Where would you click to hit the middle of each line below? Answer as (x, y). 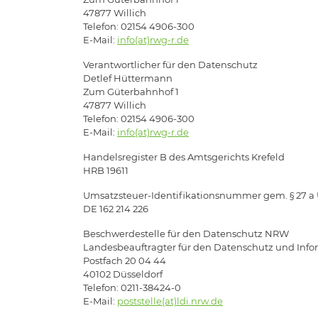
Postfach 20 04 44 (125, 260)
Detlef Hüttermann (128, 78)
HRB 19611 (106, 170)
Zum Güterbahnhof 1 (131, 91)
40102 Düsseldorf (123, 274)
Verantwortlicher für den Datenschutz (170, 64)
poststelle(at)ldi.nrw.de (170, 301)
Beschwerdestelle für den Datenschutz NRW (186, 233)
